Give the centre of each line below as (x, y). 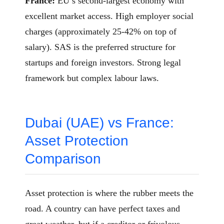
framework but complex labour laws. (92, 78)
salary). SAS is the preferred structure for (100, 47)
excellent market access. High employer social (109, 16)
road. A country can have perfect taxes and (102, 209)
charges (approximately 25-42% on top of (101, 32)
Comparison (63, 159)
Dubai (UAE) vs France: (99, 123)
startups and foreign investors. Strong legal (103, 63)
